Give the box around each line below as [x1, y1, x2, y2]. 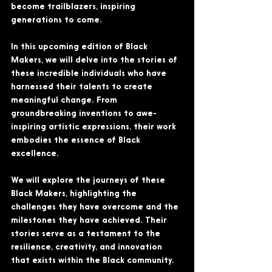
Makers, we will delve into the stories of [11, 56, 180, 65]
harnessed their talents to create [11, 83, 155, 92]
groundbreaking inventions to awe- [11, 109, 157, 118]
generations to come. [11, 16, 102, 25]
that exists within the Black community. [11, 256, 174, 265]
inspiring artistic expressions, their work [11, 123, 178, 132]
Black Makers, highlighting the [11, 189, 139, 199]
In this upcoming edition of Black [11, 42, 150, 52]
